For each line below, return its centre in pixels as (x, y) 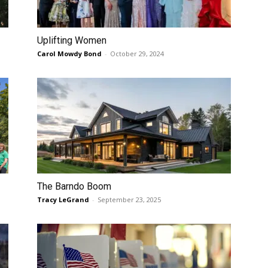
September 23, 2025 (129, 200)
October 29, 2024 (137, 54)
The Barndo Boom (74, 186)
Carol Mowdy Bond (69, 54)
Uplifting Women (72, 40)
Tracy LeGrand (63, 200)
